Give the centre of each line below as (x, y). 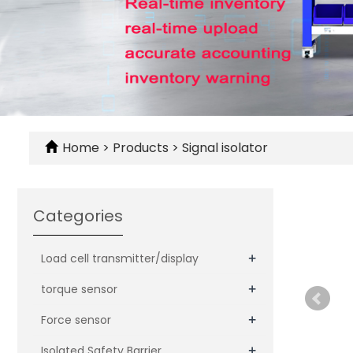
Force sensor (76, 320)
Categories (78, 216)
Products (142, 148)
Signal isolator (223, 148)
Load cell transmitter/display (120, 258)
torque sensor (79, 289)
